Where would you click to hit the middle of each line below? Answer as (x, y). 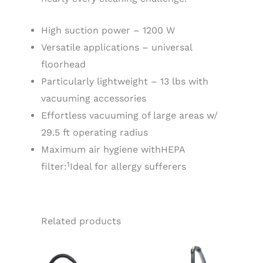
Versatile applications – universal (117, 48)
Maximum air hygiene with (101, 150)
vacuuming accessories (94, 99)
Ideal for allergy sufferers (128, 167)
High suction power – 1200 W (108, 31)
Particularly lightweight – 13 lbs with (125, 82)
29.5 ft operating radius (95, 133)
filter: (54, 167)
